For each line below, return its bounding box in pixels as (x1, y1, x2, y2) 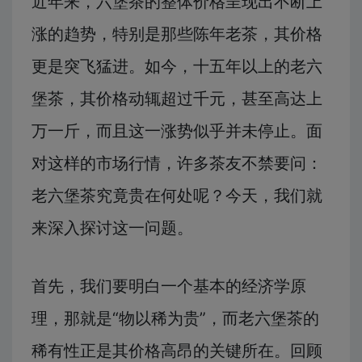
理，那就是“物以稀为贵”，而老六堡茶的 (32, 309, 319, 329)
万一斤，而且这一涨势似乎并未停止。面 (32, 121, 322, 141)
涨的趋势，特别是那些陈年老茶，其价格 (32, 24, 322, 44)
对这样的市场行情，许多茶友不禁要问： (32, 154, 322, 174)
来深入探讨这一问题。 (32, 218, 193, 238)
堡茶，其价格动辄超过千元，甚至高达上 (32, 89, 322, 109)
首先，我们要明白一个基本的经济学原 (32, 276, 306, 297)
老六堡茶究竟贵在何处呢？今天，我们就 (32, 186, 322, 206)
